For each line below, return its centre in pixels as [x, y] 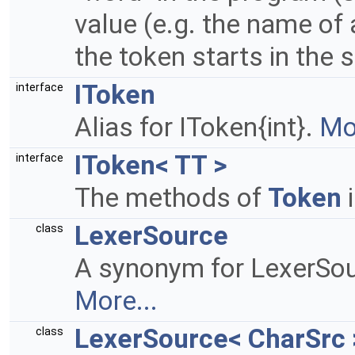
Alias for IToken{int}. [197, 127]
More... [116, 301]
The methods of [171, 198]
